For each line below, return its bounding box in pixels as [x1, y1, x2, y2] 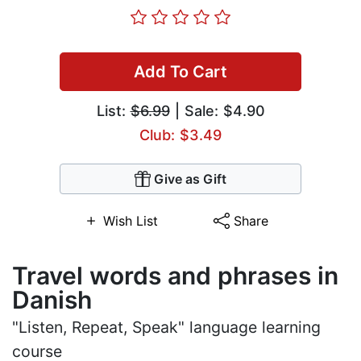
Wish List [102, 213, 158, 230]
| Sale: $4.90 [169, 102, 265, 120]
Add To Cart [134, 62, 227, 82]
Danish [12, 285, 92, 315]
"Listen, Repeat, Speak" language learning [12, 317, 321, 338]
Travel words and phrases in [12, 261, 338, 291]
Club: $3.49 [139, 127, 222, 144]
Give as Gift [154, 171, 226, 188]
